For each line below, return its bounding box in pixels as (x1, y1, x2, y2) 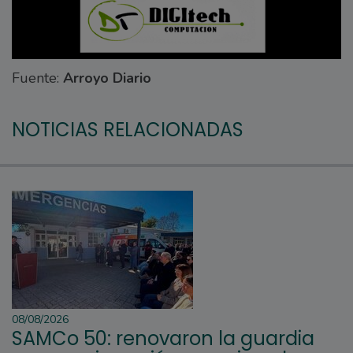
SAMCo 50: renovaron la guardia (12, 325, 314, 351)
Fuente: (12, 68, 63, 87)
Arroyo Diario (63, 68, 151, 87)
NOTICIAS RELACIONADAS (12, 116, 243, 143)
